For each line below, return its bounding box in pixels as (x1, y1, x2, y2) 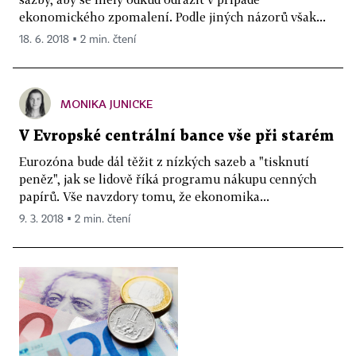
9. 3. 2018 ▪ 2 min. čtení (19, 214, 130, 225)
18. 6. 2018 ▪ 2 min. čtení (19, 34, 136, 45)
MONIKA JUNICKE (60, 97, 153, 110)
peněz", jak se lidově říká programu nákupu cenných (19, 172, 317, 186)
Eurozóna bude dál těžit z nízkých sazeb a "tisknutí (19, 154, 309, 168)
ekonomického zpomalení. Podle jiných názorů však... (19, 10, 326, 24)
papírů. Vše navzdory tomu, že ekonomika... (19, 189, 269, 203)
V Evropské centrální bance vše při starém (19, 130, 334, 143)
